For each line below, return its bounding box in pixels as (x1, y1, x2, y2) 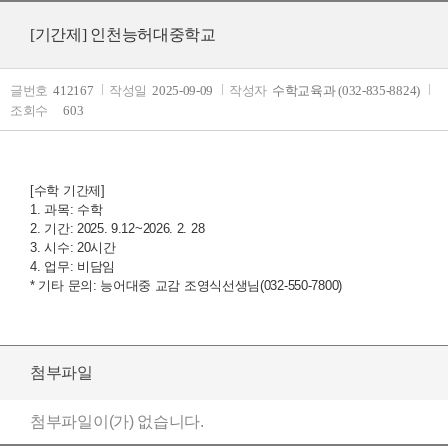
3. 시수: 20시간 (30, 240, 116, 256)
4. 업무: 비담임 (30, 259, 115, 275)
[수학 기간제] (30, 183, 109, 199)
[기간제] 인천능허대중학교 (30, 26, 216, 43)
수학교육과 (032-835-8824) (271, 82, 420, 98)
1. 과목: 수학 (30, 202, 106, 218)
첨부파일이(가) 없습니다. (30, 413, 204, 431)
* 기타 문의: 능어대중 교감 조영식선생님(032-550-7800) (30, 278, 346, 294)
